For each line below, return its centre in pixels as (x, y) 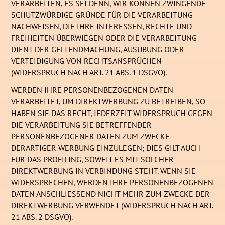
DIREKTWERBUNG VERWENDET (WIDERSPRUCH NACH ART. (112, 206)
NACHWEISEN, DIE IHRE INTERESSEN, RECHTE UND (102, 26)
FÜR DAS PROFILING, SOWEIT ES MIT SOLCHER (93, 159)
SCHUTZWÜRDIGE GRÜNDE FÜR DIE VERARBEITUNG (102, 15)
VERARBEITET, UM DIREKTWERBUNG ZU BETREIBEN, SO (108, 102)
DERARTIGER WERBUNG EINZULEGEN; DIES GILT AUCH (106, 148)
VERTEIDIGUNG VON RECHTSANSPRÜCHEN (87, 61)
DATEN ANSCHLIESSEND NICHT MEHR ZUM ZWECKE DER (111, 194)
